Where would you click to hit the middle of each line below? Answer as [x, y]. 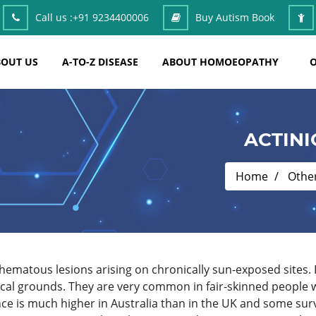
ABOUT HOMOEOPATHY [220, 62]
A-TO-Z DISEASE [100, 62]
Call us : [54, 17]
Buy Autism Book [235, 17]
